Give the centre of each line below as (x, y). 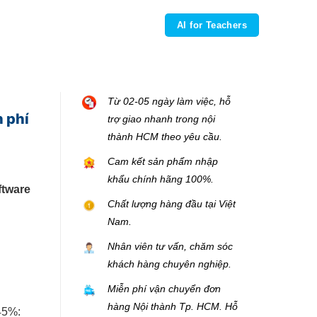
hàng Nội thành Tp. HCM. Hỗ (173, 306)
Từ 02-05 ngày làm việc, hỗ (169, 101)
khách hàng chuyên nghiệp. (169, 264)
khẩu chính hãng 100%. (161, 179)
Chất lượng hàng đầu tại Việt (172, 204)
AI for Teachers (212, 25)
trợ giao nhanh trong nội (161, 119)
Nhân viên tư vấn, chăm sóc (170, 246)
